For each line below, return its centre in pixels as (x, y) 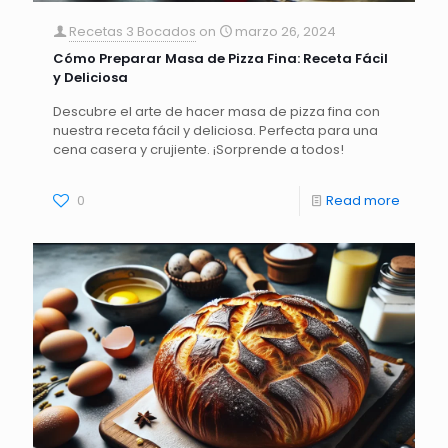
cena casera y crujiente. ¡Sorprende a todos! (198, 150)
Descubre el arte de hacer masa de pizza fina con (216, 112)
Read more (363, 201)
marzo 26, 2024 (285, 32)
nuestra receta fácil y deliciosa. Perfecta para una (215, 131)
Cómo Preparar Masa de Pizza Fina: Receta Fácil (220, 59)
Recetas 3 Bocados (132, 32)
